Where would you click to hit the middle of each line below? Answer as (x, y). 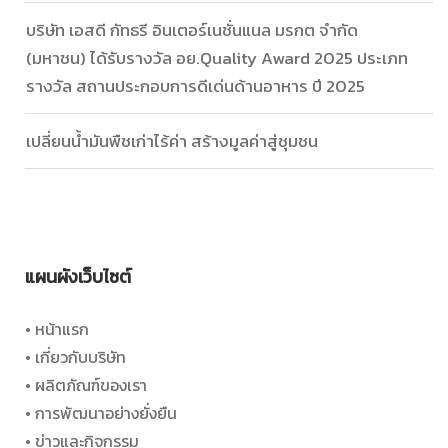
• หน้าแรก (57, 329)
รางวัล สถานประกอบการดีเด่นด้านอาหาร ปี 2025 (195, 86)
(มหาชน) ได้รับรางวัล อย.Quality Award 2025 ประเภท (217, 58)
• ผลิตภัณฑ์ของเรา (86, 385)
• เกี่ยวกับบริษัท (75, 357)
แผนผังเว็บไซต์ (78, 277)
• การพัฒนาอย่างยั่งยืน (101, 413)
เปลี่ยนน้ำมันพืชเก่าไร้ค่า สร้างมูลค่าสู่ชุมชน (172, 141)
